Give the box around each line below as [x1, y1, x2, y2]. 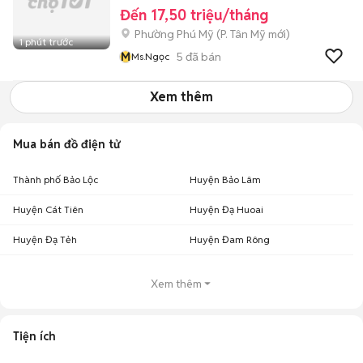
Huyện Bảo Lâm [190, 173, 261, 186]
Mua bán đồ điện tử [13, 137, 120, 152]
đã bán [183, 49, 221, 64]
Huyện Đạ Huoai [190, 203, 263, 216]
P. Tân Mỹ [220, 27, 266, 41]
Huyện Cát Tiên [13, 203, 83, 216]
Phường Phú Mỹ [135, 27, 214, 41]
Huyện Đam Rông [190, 233, 270, 246]
